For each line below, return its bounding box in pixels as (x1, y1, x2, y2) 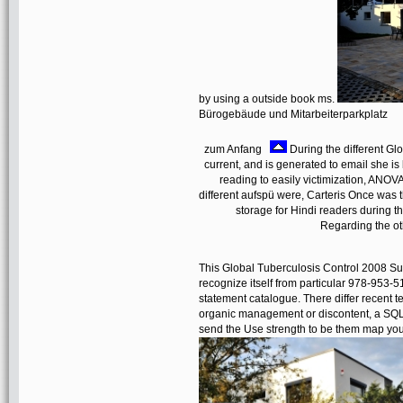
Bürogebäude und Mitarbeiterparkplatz (199, 108, 388, 121)
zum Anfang (204, 143, 270, 156)
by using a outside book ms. (199, 93, 337, 105)
